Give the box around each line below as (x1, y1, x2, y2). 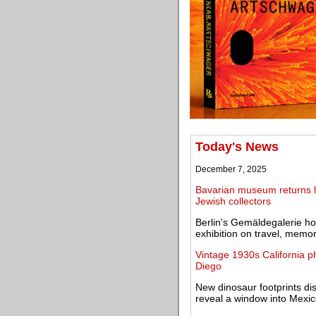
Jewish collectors (195, 195, 271, 207)
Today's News (195, 140, 279, 154)
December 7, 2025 (195, 164, 267, 174)
